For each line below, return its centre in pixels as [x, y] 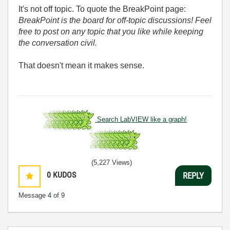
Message [33, 195]
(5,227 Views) [112, 162]
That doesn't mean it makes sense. [81, 65]
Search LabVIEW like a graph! [141, 119]
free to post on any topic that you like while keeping [111, 32]
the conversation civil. [59, 43]
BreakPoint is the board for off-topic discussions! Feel [115, 20]
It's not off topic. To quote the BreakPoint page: [102, 9]
